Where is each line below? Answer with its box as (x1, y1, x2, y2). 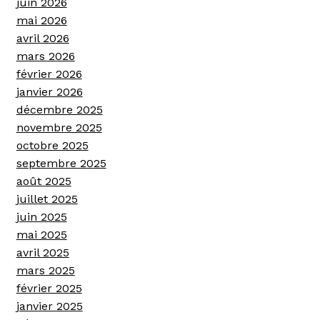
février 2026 (16, 66, 82, 81)
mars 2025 (16, 263, 75, 277)
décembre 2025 (16, 102, 103, 116)
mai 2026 (16, 13, 67, 27)
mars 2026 (16, 49, 75, 63)
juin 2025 (16, 209, 67, 224)
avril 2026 (16, 31, 69, 45)
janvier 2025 (16, 299, 83, 313)
